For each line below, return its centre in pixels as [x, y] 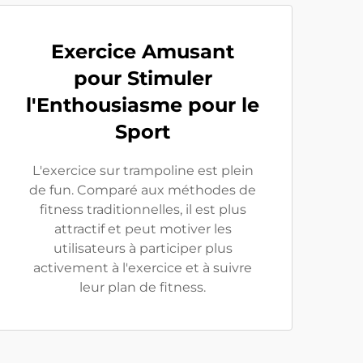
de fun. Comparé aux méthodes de [143, 190]
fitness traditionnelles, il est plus [143, 209]
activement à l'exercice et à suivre [143, 268]
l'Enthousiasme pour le [143, 105]
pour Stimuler [143, 78]
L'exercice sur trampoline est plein [143, 171]
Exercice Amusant [143, 51]
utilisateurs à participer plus [143, 248]
